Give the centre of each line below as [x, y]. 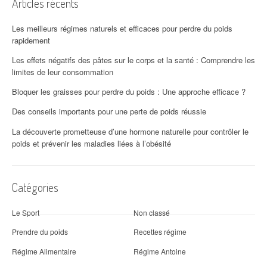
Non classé [152, 213]
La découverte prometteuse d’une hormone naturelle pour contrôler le [130, 131]
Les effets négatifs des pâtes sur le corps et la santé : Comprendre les [133, 60]
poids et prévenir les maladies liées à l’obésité [91, 143]
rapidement [31, 40]
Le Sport [26, 213]
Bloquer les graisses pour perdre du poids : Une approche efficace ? [129, 92]
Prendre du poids [40, 232]
